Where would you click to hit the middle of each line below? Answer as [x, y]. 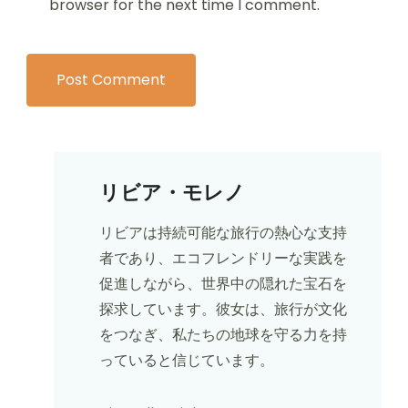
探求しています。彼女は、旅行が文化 [223, 309]
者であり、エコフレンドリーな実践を [223, 258]
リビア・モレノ [172, 192]
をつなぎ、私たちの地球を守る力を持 [223, 334]
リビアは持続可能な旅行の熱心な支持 [223, 232]
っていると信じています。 [187, 360]
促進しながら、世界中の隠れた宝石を [223, 283]
